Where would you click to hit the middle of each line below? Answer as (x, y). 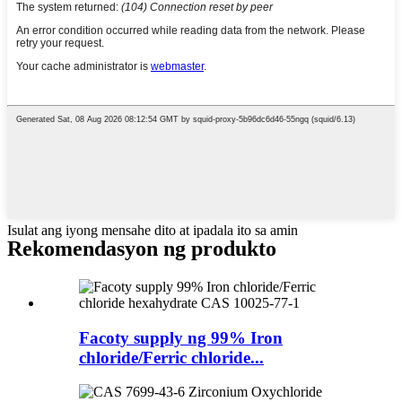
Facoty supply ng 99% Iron (181, 337)
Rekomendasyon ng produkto (142, 249)
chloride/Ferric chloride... (171, 357)
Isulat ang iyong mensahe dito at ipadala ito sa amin (153, 231)
